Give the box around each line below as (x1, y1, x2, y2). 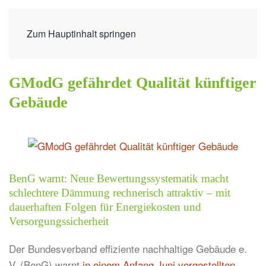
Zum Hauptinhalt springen (27, 27, 136, 40)
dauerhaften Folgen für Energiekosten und (9, 201, 201, 214)
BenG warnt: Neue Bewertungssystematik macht (9, 172, 229, 185)
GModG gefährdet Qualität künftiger (9, 74, 256, 91)
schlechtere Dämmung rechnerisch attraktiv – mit (9, 186, 230, 199)
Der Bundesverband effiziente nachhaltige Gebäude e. (9, 241, 247, 256)
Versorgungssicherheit (9, 215, 109, 228)
